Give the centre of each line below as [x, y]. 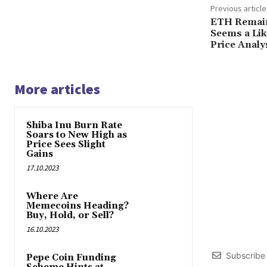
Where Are [52, 197]
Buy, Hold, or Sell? [70, 216]
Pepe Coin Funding [71, 258]
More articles [57, 89]
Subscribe [245, 256]
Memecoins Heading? [77, 206]
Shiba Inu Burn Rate [74, 126]
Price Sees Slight [66, 145]
